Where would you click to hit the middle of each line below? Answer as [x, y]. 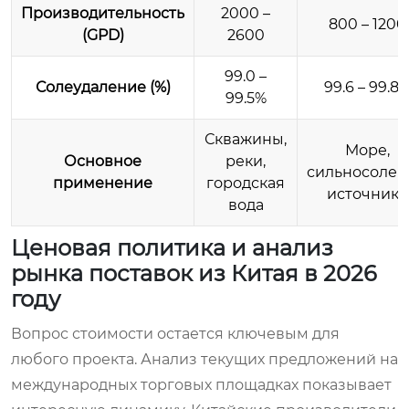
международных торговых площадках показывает [201, 384]
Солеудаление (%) [103, 87]
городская [246, 183]
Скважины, [246, 139]
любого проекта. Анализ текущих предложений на [204, 359]
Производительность [103, 13]
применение [103, 183]
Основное [103, 161]
